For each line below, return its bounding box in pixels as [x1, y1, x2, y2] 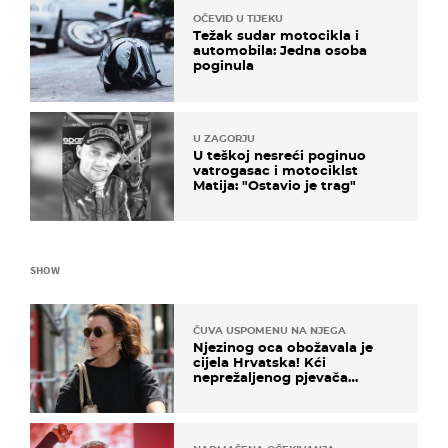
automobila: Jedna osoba [193, 42, 367, 59]
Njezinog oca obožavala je [193, 338, 373, 355]
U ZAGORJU [193, 131, 255, 145]
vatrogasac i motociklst [193, 161, 358, 178]
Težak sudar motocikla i [193, 27, 359, 44]
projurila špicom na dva [193, 383, 357, 400]
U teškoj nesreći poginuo [193, 146, 366, 163]
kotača [193, 398, 241, 415]
